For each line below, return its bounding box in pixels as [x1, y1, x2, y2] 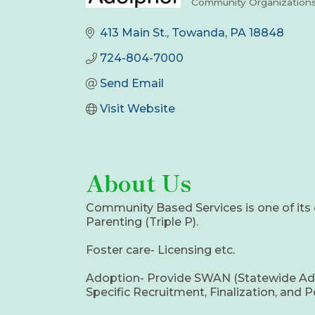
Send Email [100, 77, 164, 91]
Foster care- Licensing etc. [86, 243, 235, 257]
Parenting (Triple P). [86, 215, 198, 229]
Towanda [172, 26, 225, 40]
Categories [191, 3, 281, 28]
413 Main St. [100, 26, 167, 40]
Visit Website [100, 102, 175, 116]
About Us [86, 166, 191, 199]
